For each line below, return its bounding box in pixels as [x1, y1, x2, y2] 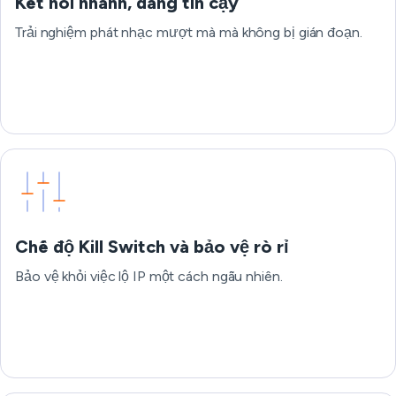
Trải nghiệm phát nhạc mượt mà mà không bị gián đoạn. [15, 24, 362, 41]
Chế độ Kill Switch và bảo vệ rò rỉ [15, 236, 289, 257]
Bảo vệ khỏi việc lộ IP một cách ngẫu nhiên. [15, 268, 283, 285]
